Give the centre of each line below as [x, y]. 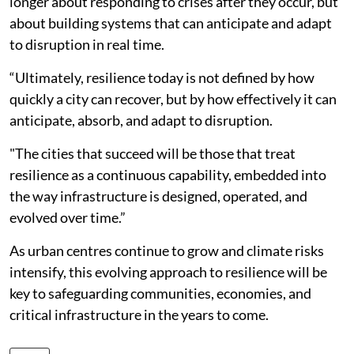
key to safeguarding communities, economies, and [160, 293]
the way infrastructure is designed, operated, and [158, 196]
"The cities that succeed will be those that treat [153, 153]
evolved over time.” [68, 217]
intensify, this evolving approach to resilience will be [168, 272]
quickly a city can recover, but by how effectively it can [173, 99]
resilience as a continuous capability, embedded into [168, 175]
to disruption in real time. [87, 44]
